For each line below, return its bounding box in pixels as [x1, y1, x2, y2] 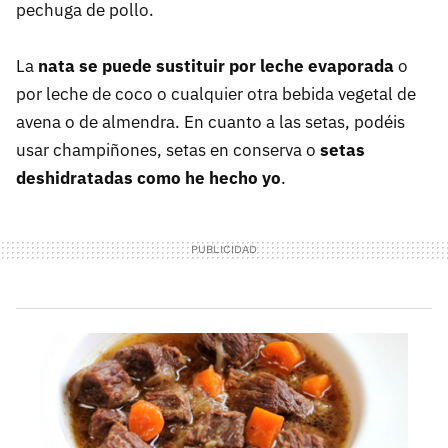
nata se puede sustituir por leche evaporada [38, 54, 394, 77]
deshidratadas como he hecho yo [16, 166, 281, 189]
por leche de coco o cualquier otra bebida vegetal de [16, 82, 416, 105]
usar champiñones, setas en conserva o [16, 138, 320, 161]
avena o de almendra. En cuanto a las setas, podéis [16, 110, 405, 133]
